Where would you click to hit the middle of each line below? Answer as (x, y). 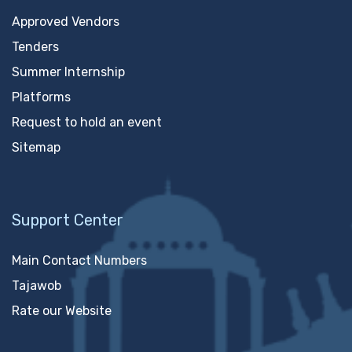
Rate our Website (62, 311)
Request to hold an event (87, 122)
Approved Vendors (66, 22)
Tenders (35, 47)
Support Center (68, 220)
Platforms (41, 97)
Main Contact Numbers (79, 260)
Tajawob (37, 286)
